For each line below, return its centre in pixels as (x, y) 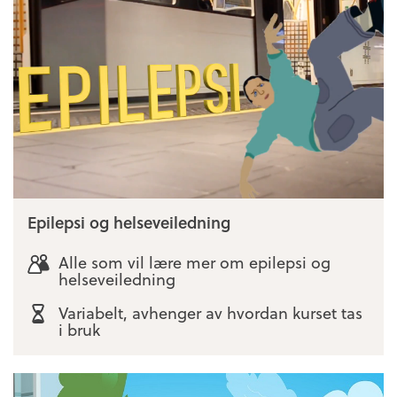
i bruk (79, 330)
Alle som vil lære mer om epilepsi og (194, 261)
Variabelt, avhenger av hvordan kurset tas (210, 313)
